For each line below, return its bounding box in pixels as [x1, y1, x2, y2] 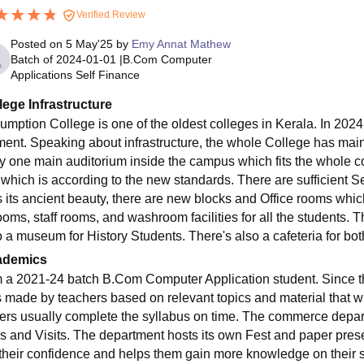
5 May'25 [65, 37, 113, 50]
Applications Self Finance [10, 67, 140, 81]
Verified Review [73, 8, 145, 20]
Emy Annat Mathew [131, 37, 231, 50]
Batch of [10, 52, 53, 66]
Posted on [10, 37, 66, 50]
